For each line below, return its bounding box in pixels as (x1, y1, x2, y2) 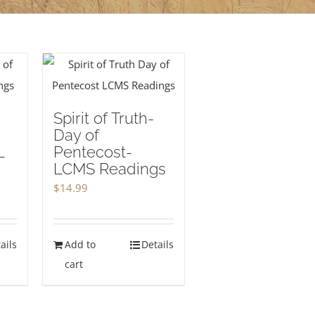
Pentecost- (53, 143, 132, 161)
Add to (64, 238, 96, 251)
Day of (53, 126, 99, 144)
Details (141, 238, 174, 251)
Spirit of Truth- (53, 109, 154, 127)
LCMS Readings (53, 160, 166, 178)
